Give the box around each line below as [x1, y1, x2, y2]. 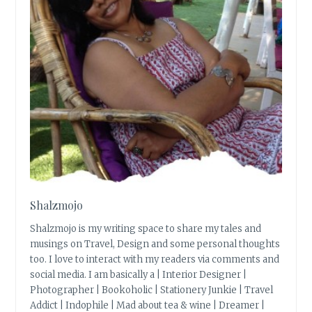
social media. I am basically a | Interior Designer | [30, 268, 247, 281]
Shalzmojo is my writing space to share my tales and [30, 222, 262, 235]
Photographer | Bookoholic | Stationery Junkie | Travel [30, 283, 274, 296]
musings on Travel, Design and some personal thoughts [30, 237, 281, 250]
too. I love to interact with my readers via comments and [30, 253, 280, 265]
